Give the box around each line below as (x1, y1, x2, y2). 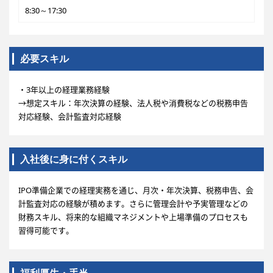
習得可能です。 (18, 225, 74, 236)
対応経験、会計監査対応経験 (18, 111, 121, 122)
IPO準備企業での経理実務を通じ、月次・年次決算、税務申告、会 (18, 185, 253, 196)
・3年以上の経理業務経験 (18, 84, 110, 95)
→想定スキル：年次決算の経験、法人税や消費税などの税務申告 (18, 97, 248, 108)
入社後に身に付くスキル (20, 154, 127, 165)
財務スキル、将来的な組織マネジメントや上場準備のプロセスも (18, 211, 248, 222)
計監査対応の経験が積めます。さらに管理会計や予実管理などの (18, 198, 248, 209)
